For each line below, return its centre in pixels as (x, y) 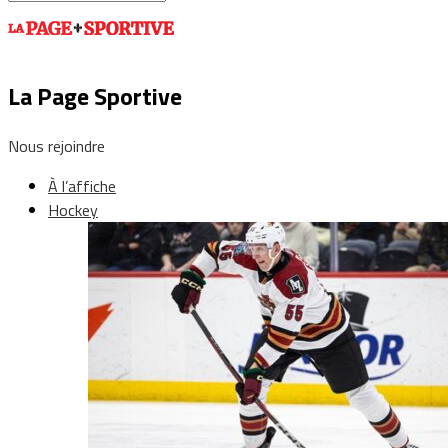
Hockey (73, 209)
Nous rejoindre (56, 145)
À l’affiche (82, 185)
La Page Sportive (95, 95)
